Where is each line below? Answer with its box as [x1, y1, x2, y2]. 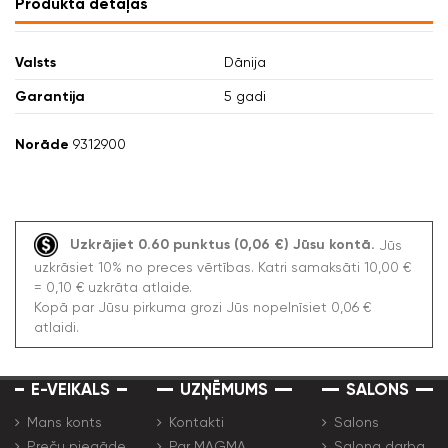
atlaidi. [33, 318, 79, 335]
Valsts [15, 53, 56, 71]
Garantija [15, 87, 85, 105]
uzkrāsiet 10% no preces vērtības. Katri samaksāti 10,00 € [33, 258, 411, 275]
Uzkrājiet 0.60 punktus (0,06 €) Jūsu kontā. [70, 235, 376, 253]
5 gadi [224, 87, 266, 104]
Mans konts [27, 413, 102, 430]
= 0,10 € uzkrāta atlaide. [33, 278, 192, 295]
